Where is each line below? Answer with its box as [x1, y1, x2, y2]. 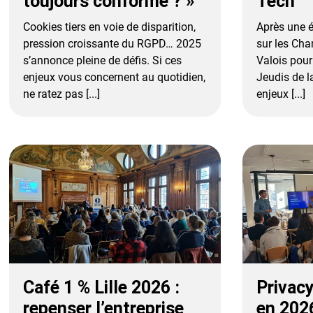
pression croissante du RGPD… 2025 [23, 36, 202, 50]
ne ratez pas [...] [23, 87, 101, 101]
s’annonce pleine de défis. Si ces [23, 53, 182, 67]
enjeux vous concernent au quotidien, [23, 70, 206, 84]
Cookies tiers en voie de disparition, [23, 20, 196, 34]
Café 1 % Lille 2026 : [23, 277, 180, 298]
